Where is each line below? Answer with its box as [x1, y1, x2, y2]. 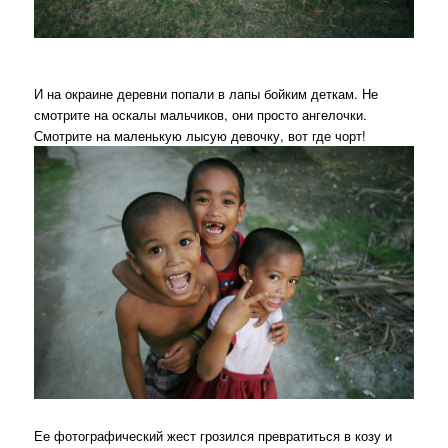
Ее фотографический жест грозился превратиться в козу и [34, 426, 393, 446]
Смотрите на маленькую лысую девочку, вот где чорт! [34, 125, 367, 145]
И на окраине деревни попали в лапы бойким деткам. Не [34, 83, 379, 103]
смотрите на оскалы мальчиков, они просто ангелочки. [34, 104, 368, 124]
